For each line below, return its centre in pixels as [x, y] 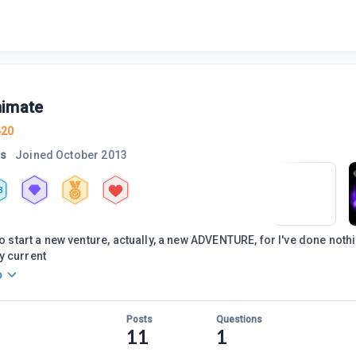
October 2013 [91, 155]
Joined [34, 155]
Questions [239, 319]
